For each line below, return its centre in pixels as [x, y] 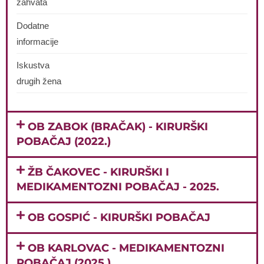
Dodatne [33, 26]
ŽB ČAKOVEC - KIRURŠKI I [99, 172]
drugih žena [39, 81]
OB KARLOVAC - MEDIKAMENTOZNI [126, 248]
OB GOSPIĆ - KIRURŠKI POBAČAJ [119, 217]
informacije [37, 42]
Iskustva [33, 65]
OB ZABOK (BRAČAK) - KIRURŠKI [118, 126]
